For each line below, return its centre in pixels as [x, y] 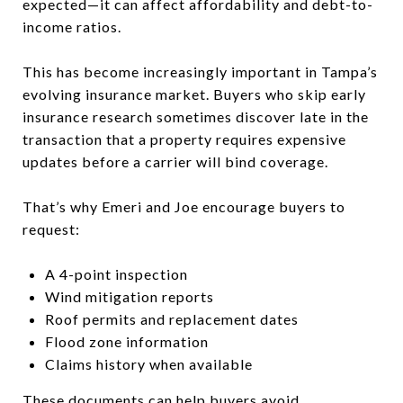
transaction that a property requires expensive [184, 139]
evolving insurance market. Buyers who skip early [194, 94]
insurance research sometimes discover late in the [196, 116]
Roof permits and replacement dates [171, 318]
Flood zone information [126, 341]
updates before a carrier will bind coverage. [175, 161]
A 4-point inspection [116, 273]
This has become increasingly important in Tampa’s [200, 71]
